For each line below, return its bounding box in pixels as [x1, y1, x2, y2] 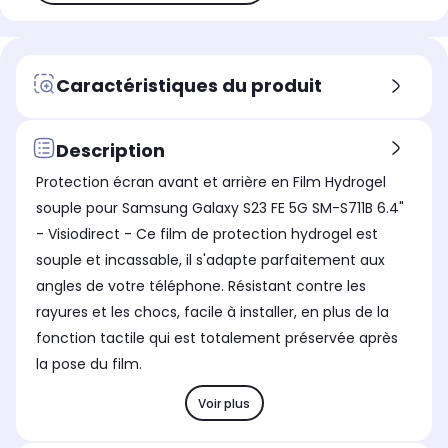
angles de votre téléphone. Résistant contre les [36, 276, 366, 297]
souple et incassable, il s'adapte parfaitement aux [36, 250, 385, 271]
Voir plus [198, 394, 250, 412]
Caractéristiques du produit [56, 72, 322, 98]
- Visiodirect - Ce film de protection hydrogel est [36, 224, 378, 245]
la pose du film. [36, 354, 142, 375]
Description [56, 137, 165, 163]
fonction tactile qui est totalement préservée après [36, 328, 398, 349]
